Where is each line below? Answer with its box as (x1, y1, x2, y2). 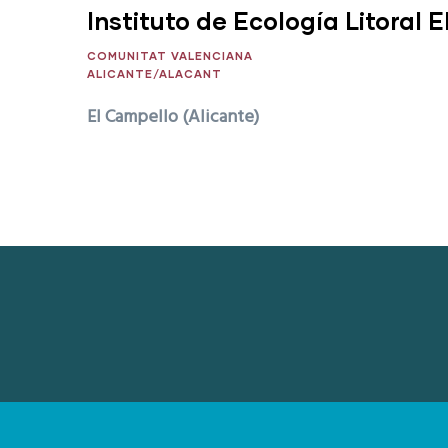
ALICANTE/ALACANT (87, 67, 222, 80)
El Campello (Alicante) (87, 103, 259, 132)
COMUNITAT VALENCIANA (87, 49, 253, 62)
